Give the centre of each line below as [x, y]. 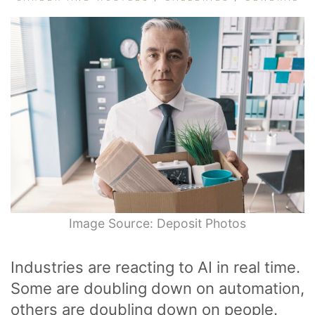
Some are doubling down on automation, [157, 288]
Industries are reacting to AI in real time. [155, 267]
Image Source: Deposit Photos [157, 223]
